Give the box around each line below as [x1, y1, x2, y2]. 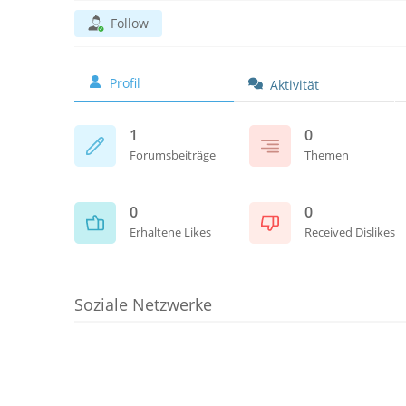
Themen [304, 147, 349, 163]
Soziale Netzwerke [74, 294, 212, 315]
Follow [111, 14, 149, 32]
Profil [110, 74, 140, 92]
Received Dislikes [304, 224, 395, 240]
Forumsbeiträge [130, 147, 216, 163]
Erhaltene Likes [130, 224, 211, 240]
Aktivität [270, 76, 319, 93]
